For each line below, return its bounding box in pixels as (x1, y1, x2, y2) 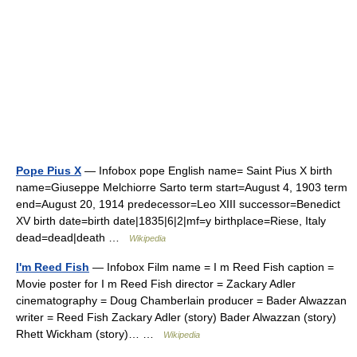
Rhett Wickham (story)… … (16, 328, 163, 340)
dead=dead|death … (16, 231, 129, 244)
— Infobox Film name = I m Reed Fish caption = (89, 261, 334, 273)
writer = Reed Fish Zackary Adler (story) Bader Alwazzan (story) (16, 311, 336, 324)
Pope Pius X (16, 164, 81, 177)
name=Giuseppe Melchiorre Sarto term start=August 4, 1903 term (16, 181, 347, 194)
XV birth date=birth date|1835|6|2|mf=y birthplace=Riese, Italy (16, 214, 326, 227)
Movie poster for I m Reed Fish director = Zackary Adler (16, 277, 296, 290)
